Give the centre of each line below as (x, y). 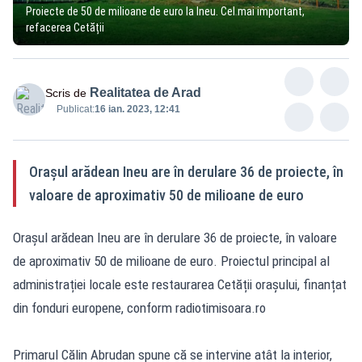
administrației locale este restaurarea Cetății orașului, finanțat (180, 284)
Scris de (66, 93)
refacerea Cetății (65, 27)
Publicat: (76, 109)
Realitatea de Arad (145, 92)
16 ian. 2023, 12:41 (137, 109)
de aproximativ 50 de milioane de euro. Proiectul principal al (171, 261)
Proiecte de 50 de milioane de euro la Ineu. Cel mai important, (165, 11)
